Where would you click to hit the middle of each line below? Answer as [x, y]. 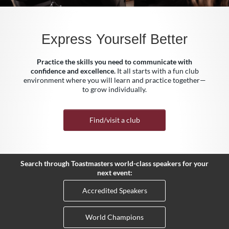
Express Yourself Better [114, 39]
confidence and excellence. [73, 71]
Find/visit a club [114, 120]
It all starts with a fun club [157, 71]
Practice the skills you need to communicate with [114, 62]
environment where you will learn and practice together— [114, 80]
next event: [114, 173]
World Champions [114, 217]
